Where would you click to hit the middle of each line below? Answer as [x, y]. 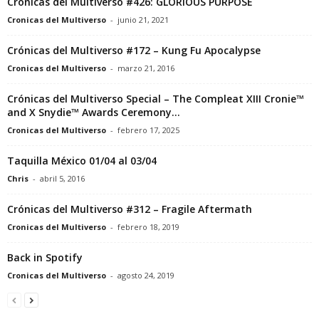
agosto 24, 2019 [146, 275]
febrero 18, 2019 [148, 226]
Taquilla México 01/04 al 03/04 [82, 160]
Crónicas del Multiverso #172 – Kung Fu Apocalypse [134, 50]
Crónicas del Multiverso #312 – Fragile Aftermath [130, 209]
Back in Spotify [45, 257]
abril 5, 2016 [62, 178]
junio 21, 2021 [143, 19]
